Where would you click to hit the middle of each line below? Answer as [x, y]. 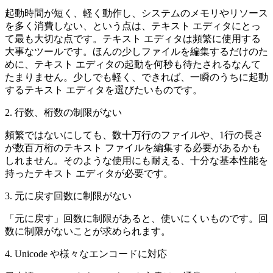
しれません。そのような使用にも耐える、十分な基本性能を [136, 160]
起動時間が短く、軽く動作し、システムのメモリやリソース [136, 13]
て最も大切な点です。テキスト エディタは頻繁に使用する [133, 38]
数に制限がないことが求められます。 [88, 231]
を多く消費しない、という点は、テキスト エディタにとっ [133, 26]
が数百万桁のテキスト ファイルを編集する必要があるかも [133, 147]
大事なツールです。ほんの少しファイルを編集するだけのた [136, 51]
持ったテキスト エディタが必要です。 [89, 173]
